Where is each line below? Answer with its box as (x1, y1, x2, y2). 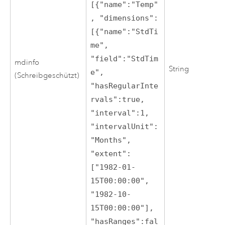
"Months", (90, 135, 132, 145)
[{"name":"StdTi (90, 27, 159, 36)
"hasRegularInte (90, 81, 159, 90)
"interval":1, (90, 108, 150, 118)
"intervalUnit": (90, 122, 159, 131)
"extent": (90, 149, 132, 158)
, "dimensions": (90, 13, 159, 23)
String (169, 64, 189, 74)
